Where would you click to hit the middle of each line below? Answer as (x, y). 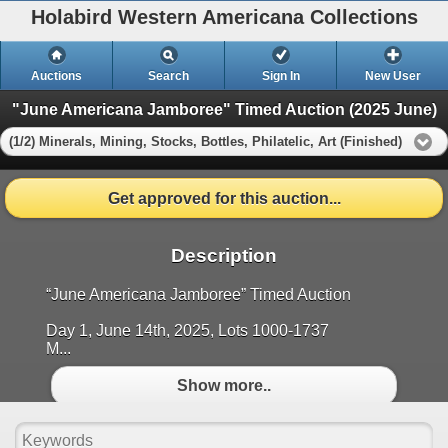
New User (392, 76)
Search (168, 76)
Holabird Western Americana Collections (224, 17)
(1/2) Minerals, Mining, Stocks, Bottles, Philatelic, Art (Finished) (205, 141)
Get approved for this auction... (224, 198)
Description (224, 255)
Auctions (56, 76)
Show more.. (224, 386)
